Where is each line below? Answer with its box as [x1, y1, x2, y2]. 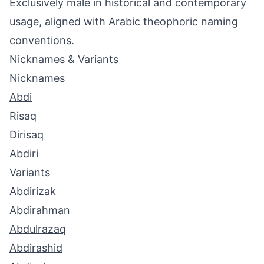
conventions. [9, 34, 74, 47]
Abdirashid [9, 242, 62, 254]
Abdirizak [9, 185, 56, 197]
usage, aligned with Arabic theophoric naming [9, 15, 238, 28]
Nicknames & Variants [9, 53, 118, 65]
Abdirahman [9, 204, 70, 216]
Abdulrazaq [9, 223, 66, 235]
